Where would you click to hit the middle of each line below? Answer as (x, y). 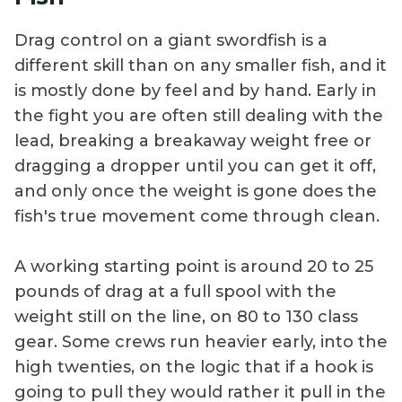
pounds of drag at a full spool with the (175, 292)
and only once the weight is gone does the (196, 192)
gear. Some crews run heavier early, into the (201, 342)
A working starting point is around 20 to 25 (194, 267)
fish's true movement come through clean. (197, 217)
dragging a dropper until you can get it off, (195, 166)
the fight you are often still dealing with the (199, 116)
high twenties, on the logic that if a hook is (194, 367)
